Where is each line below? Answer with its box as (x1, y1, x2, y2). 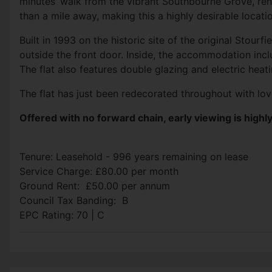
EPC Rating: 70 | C (19, 209, 104, 222)
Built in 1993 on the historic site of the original (19, 34, 235, 47)
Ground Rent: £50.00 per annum (19, 180, 173, 192)
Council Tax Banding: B (19, 194, 128, 207)
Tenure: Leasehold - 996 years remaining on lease (19, 151, 248, 163)
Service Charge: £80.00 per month (19, 165, 178, 178)
